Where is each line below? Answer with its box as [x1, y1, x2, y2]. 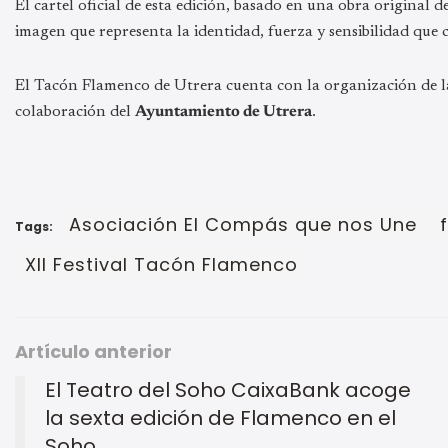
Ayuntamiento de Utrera [135, 104, 312, 121]
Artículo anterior [15, 339, 172, 365]
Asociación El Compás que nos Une [69, 212, 417, 238]
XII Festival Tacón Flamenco [25, 252, 298, 278]
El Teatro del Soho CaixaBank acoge [45, 376, 411, 405]
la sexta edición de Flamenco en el [45, 404, 396, 433]
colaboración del [15, 104, 135, 121]
